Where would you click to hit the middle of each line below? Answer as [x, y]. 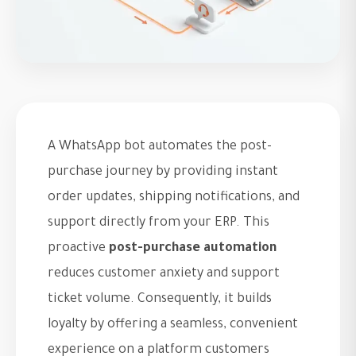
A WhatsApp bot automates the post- [160, 147]
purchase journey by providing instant [163, 172]
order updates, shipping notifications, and [174, 198]
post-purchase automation [193, 249]
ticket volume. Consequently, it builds [160, 300]
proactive [78, 249]
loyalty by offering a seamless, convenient [173, 325]
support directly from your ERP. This [159, 223]
